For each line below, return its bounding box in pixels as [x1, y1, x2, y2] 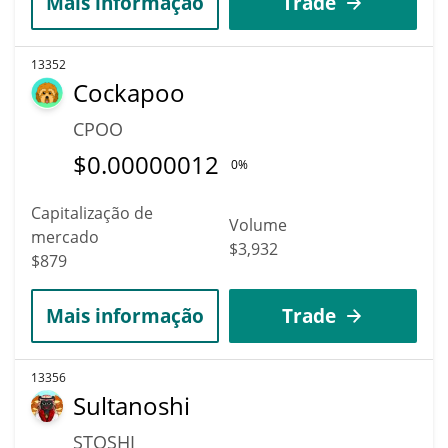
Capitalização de [31, 201, 153, 224]
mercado [31, 225, 99, 248]
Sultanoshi [73, 388, 190, 422]
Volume [229, 213, 287, 236]
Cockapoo [73, 75, 185, 109]
